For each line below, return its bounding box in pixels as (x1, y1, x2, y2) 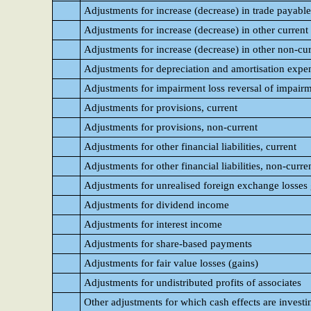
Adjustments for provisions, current (84, 102, 237, 113)
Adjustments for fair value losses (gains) (84, 258, 258, 269)
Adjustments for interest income (84, 219, 222, 230)
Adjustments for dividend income (84, 199, 229, 210)
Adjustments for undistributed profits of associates (84, 277, 301, 288)
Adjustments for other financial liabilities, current (84, 141, 296, 152)
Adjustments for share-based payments (84, 238, 252, 249)
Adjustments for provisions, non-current (84, 121, 258, 133)
